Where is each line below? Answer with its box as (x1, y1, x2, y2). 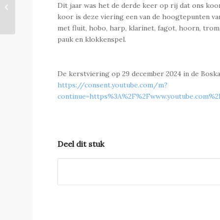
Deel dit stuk (57, 138, 105, 149)
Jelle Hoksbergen (17, 8, 69, 17)
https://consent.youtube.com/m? (57, 81, 168, 90)
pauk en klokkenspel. (57, 35, 127, 44)
